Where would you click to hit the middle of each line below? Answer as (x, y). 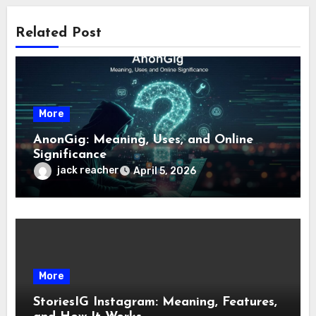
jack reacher (89, 170)
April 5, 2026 (165, 171)
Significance (70, 154)
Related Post (59, 33)
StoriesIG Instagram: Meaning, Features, (156, 302)
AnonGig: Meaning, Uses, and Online (144, 140)
